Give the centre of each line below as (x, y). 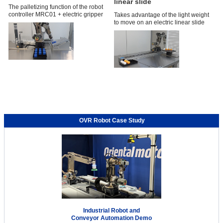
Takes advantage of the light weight (162, 15)
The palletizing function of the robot (56, 7)
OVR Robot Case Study (112, 120)
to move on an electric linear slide (159, 22)
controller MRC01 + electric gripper (56, 14)
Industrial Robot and (111, 210)
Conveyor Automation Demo (111, 218)
